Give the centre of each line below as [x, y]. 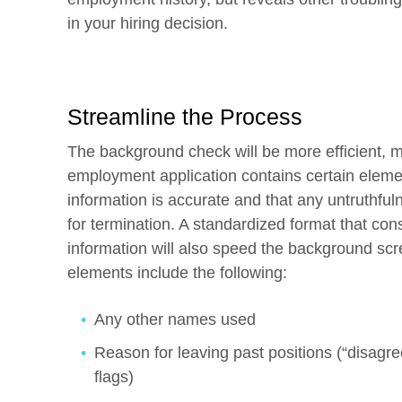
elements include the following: [177, 273]
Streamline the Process [185, 117]
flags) [114, 377]
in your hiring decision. [148, 23]
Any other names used [175, 319]
